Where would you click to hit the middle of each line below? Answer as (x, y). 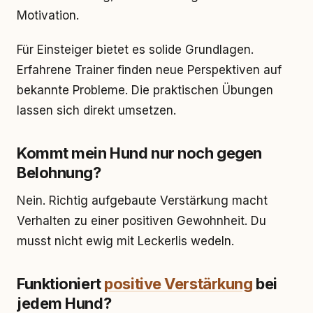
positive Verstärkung (179, 284)
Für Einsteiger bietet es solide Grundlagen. (135, 50)
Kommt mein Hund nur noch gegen (139, 153)
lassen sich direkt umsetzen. (96, 110)
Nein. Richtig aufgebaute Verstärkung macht (142, 201)
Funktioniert (61, 284)
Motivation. (48, 15)
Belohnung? (59, 173)
